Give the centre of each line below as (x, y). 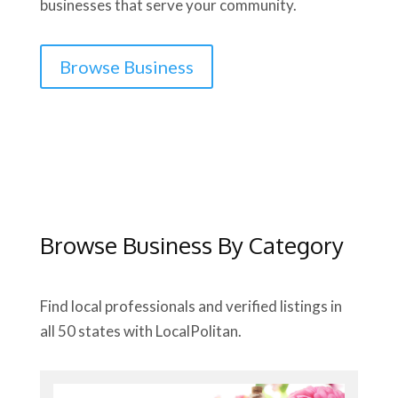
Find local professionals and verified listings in (191, 306)
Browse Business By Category (191, 245)
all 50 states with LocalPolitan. (140, 331)
